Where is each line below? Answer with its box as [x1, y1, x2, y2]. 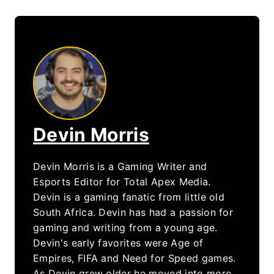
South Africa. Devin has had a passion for [33, 206, 234, 219]
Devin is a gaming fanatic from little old [33, 191, 225, 204]
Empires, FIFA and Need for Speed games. [33, 252, 236, 265]
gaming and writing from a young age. [33, 221, 218, 234]
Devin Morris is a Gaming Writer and [33, 160, 207, 173]
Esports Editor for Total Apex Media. [33, 176, 211, 188]
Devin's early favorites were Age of [33, 237, 204, 250]
